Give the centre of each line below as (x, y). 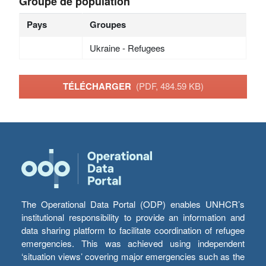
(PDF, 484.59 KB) (170, 86)
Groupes (107, 24)
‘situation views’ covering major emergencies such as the (133, 256)
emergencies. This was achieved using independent (133, 243)
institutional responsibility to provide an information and (133, 217)
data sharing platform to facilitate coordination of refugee (133, 230)
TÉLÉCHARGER (99, 86)
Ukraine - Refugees (127, 47)
